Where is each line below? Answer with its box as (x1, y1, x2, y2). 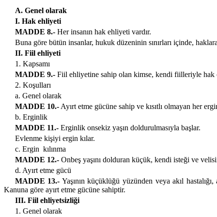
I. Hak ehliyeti (15, 17, 61, 25)
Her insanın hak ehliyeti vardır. (55, 28, 151, 36)
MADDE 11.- (15, 124, 59, 132)
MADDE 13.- (15, 177, 60, 185)
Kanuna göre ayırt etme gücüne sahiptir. (4, 186, 125, 194)
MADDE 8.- (15, 28, 55, 36)
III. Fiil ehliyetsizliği (15, 196, 79, 204)
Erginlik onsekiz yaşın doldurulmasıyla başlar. (58, 124, 201, 132)
